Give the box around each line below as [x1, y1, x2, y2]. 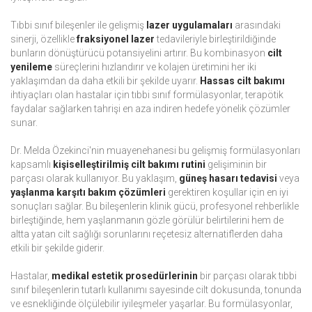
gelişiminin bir [205, 159, 267, 171]
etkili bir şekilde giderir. [10, 242, 104, 254]
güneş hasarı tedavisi [179, 173, 277, 185]
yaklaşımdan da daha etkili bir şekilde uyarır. [10, 75, 200, 87]
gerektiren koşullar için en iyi [166, 187, 288, 198]
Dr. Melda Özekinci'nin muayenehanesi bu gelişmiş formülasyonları [10, 145, 300, 157]
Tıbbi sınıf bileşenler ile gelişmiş [10, 19, 146, 31]
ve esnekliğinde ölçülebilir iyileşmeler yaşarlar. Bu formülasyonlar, [10, 298, 292, 310]
